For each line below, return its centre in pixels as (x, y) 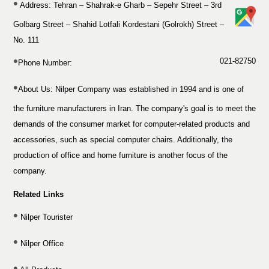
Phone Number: (45, 62)
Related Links (38, 194)
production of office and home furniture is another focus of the (120, 155)
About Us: (35, 89)
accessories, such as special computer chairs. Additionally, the (123, 139)
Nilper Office (41, 243)
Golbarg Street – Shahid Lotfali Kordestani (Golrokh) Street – (119, 24)
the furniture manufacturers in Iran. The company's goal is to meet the (134, 108)
